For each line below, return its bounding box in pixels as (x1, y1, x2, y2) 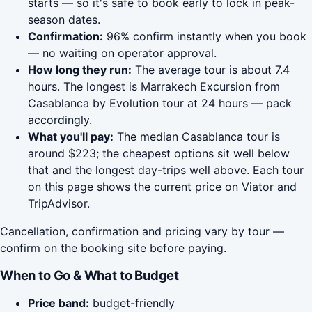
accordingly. (28, 113, 92, 127)
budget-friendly (89, 296, 175, 311)
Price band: (28, 296, 89, 311)
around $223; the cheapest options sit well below (28, 146, 290, 161)
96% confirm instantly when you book (103, 29, 306, 44)
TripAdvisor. (28, 196, 90, 211)
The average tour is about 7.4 (132, 63, 290, 77)
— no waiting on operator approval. (28, 46, 217, 61)
